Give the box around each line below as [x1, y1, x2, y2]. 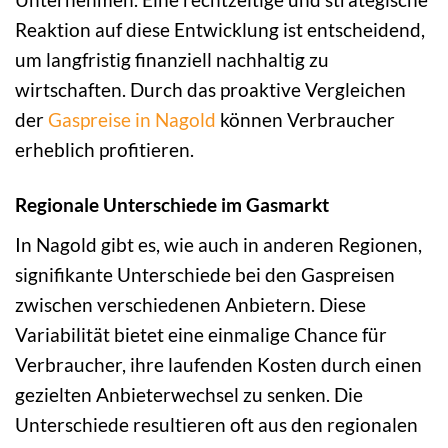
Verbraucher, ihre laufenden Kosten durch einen [15, 352, 422, 376]
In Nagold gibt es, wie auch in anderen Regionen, [15, 232, 422, 256]
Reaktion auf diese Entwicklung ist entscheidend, [15, 18, 425, 42]
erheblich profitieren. [15, 138, 194, 162]
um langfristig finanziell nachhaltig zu [15, 48, 329, 72]
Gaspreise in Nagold [48, 108, 216, 132]
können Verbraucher [216, 108, 395, 132]
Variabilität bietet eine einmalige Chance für [15, 322, 387, 346]
